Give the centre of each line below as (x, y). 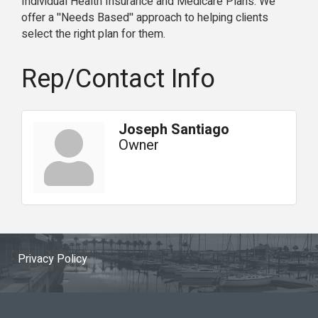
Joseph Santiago (174, 130)
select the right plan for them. (93, 34)
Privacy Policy (53, 259)
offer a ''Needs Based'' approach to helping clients (145, 18)
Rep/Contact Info (118, 79)
